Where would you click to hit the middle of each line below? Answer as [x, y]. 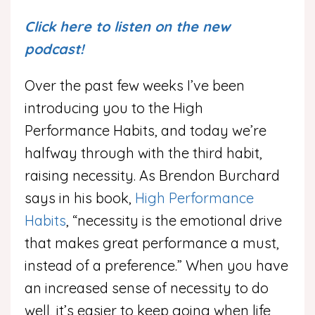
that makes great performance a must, [152, 243]
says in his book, [80, 198]
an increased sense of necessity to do [147, 288]
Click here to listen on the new [127, 26]
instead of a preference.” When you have [156, 265]
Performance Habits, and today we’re [146, 130]
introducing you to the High [114, 108]
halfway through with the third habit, [143, 153]
